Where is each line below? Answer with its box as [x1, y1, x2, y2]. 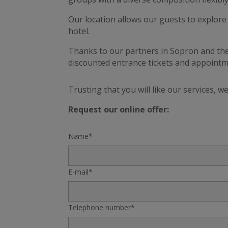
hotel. [68, 25, 90, 37]
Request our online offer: [68, 103, 169, 115]
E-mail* [68, 167, 93, 177]
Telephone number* [68, 203, 135, 213]
